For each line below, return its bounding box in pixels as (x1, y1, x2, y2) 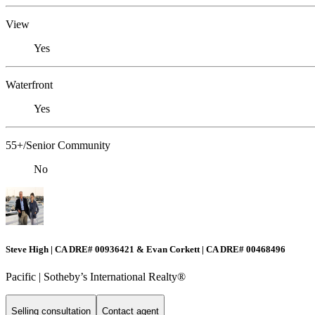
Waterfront (6, 79, 53, 91)
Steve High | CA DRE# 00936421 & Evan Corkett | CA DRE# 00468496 (6, 243, 285, 255)
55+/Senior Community (6, 139, 110, 152)
